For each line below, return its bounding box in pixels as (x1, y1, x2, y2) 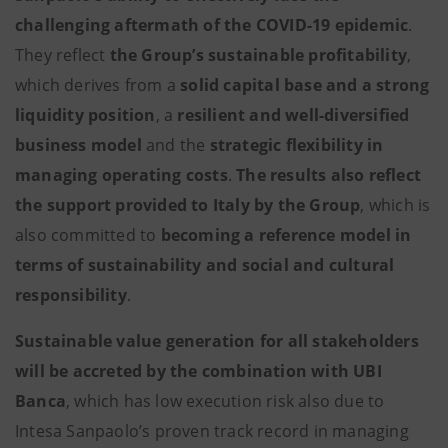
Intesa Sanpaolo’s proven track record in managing (15, 420, 409, 442)
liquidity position (15, 104, 156, 126)
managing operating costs (15, 164, 228, 186)
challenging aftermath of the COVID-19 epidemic (15, 14, 409, 36)
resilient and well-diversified (173, 104, 410, 126)
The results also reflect (232, 164, 422, 186)
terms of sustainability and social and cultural (15, 254, 395, 276)
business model (15, 134, 146, 156)
